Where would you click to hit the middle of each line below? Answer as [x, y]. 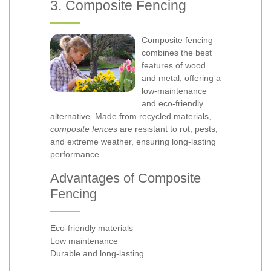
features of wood [174, 65]
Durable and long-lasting [97, 253]
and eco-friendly [172, 103]
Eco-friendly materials [92, 228]
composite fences [84, 129]
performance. [76, 154]
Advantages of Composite [126, 178]
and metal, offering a [181, 78]
